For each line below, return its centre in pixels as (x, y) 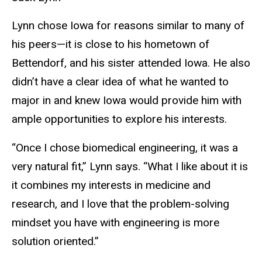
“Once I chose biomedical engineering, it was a (125, 148)
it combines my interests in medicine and (111, 185)
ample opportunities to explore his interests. (119, 119)
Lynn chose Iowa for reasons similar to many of (128, 26)
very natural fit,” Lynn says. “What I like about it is (130, 167)
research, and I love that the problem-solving (120, 204)
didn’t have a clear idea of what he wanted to (120, 82)
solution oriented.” (57, 242)
